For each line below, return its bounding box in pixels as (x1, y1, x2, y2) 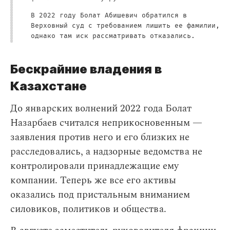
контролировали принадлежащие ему (10, 159, 179, 174)
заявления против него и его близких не (10, 130, 189, 145)
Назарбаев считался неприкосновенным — (10, 116, 202, 130)
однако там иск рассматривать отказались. (31, 31, 195, 42)
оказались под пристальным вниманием (10, 187, 190, 202)
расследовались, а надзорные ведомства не (10, 144, 202, 159)
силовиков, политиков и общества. (10, 202, 166, 217)
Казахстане (10, 79, 87, 93)
